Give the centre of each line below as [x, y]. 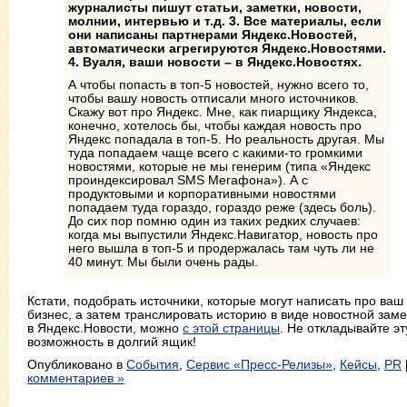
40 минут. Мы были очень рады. [163, 261]
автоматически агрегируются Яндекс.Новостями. [227, 48]
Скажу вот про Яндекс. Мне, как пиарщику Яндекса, [223, 111]
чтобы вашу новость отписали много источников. [213, 98]
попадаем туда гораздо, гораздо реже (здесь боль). [222, 207]
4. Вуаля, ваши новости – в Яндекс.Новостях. [215, 61]
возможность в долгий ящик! [112, 341]
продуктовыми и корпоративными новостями [202, 193]
